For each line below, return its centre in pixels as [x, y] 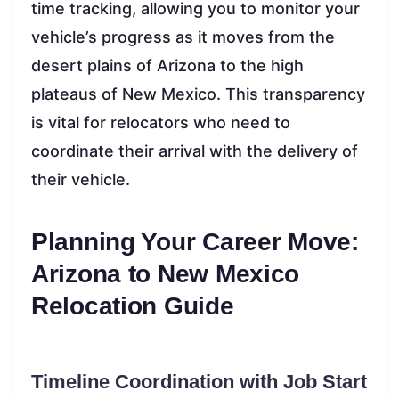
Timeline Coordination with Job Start [199, 381]
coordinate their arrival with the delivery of [195, 151]
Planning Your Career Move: [195, 241]
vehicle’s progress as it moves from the [183, 37]
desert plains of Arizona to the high [167, 65]
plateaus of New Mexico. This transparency [198, 94]
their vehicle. [81, 179]
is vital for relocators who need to [161, 122]
